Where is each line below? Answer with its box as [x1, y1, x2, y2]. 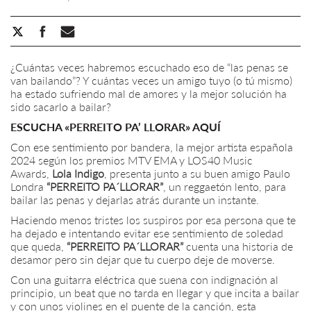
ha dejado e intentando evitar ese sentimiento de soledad [10, 226, 283, 240]
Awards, [10, 167, 52, 180]
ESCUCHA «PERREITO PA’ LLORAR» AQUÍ [10, 120, 221, 134]
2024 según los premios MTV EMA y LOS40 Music [10, 153, 253, 167]
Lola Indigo [52, 167, 104, 180]
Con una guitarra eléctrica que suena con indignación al [10, 273, 278, 287]
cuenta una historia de [183, 239, 293, 253]
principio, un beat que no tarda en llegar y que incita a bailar [10, 286, 299, 300]
